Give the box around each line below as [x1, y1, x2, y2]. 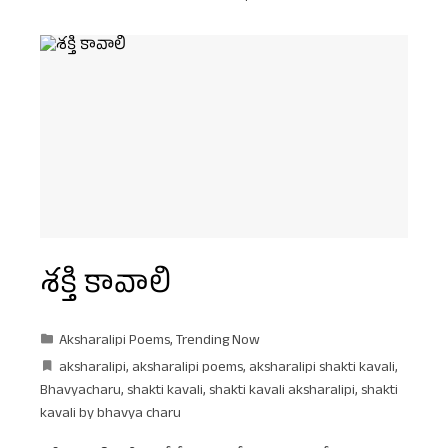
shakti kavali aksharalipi [209, 380, 355, 403]
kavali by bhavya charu [40, 403, 181, 426]
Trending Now [176, 330, 260, 353]
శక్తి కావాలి [40, 264, 171, 310]
